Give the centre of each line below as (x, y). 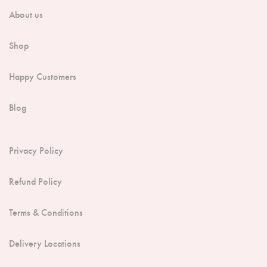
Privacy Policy (36, 150)
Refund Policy (35, 181)
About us (26, 14)
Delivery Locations (45, 243)
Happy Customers (43, 76)
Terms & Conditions (46, 212)
